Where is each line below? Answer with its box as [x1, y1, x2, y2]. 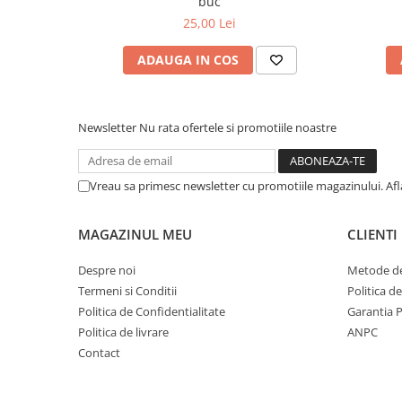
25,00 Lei [183, 14, 236, 31]
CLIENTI [347, 225, 398, 243]
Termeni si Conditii [78, 283, 177, 299]
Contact [78, 345, 120, 361]
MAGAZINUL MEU [78, 225, 192, 243]
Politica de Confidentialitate [78, 303, 225, 319]
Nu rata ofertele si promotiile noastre [139, 119, 336, 135]
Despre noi [78, 262, 135, 278]
